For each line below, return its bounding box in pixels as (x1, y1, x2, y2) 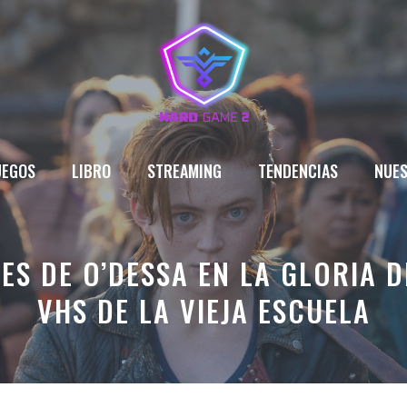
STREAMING (146, 158, 222, 183)
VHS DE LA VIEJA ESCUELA (36, 289, 371, 332)
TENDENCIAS (257, 158, 338, 183)
